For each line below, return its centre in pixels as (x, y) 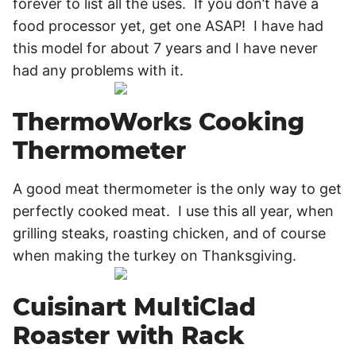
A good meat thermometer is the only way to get (177, 189)
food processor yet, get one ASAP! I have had (168, 26)
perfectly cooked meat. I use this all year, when (173, 211)
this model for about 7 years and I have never (165, 48)
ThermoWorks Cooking (159, 122)
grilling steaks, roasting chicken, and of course (169, 233)
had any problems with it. (98, 70)
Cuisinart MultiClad (134, 307)
